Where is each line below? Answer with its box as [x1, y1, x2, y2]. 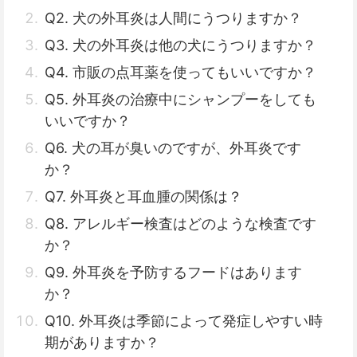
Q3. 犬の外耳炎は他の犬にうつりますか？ [45, 37, 316, 53]
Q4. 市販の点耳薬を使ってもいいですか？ [45, 64, 316, 80]
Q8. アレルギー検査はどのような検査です [45, 215, 316, 232]
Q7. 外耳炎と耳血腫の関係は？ [45, 188, 242, 205]
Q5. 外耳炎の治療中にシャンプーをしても [45, 91, 316, 108]
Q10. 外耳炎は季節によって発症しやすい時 [45, 312, 323, 329]
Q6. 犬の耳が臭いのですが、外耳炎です [45, 139, 301, 156]
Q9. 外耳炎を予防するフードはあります [45, 264, 302, 280]
